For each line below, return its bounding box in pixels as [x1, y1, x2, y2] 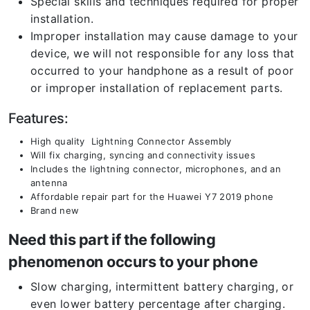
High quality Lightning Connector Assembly [30, 136, 232, 147]
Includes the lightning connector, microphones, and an [30, 163, 282, 174]
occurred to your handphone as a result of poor [30, 64, 294, 77]
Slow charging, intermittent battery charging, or [30, 280, 294, 293]
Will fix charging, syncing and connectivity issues [30, 149, 255, 161]
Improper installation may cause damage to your [30, 29, 298, 43]
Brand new [30, 205, 80, 216]
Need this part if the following [8, 230, 216, 248]
